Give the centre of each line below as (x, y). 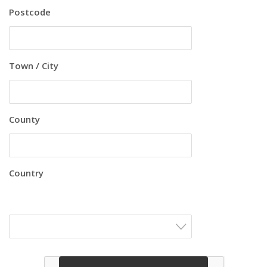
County (24, 119)
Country (26, 173)
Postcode (30, 12)
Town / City (34, 66)
